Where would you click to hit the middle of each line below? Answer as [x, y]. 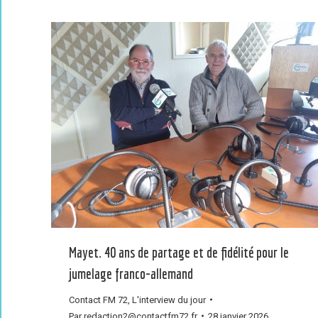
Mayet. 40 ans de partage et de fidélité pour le [179, 252]
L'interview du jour [169, 300]
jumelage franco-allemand [131, 273]
